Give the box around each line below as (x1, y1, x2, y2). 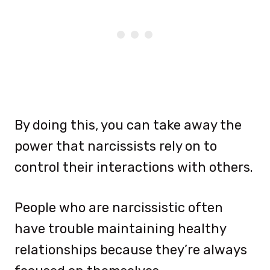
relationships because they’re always (14, 241, 247, 258)
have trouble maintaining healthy (14, 220, 226, 237)
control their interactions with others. (14, 159, 253, 175)
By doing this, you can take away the (14, 116, 242, 133)
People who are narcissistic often (14, 199, 223, 216)
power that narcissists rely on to (14, 137, 217, 154)
